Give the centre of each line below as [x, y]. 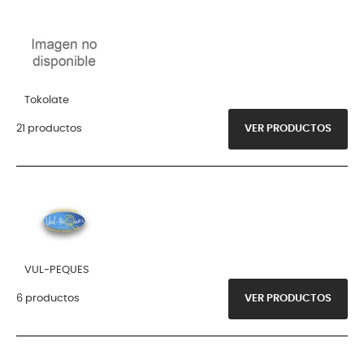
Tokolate [47, 100]
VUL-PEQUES [57, 270]
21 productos [49, 128]
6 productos [48, 298]
